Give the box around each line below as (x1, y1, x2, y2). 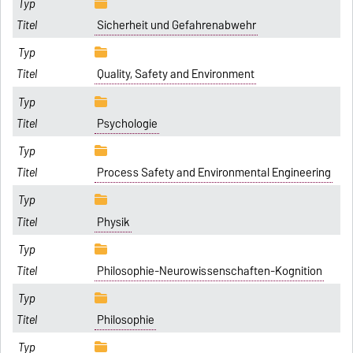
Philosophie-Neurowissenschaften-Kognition (96, 261, 322, 281)
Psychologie (96, 113, 158, 133)
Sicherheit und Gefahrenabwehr (96, 16, 256, 35)
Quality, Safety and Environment (96, 65, 255, 84)
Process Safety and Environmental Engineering (96, 163, 331, 183)
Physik (96, 212, 130, 232)
